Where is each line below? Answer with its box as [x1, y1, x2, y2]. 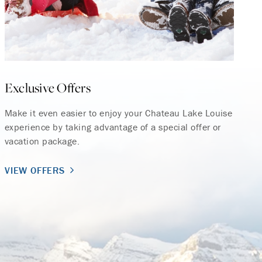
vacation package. [5, 135, 80, 147]
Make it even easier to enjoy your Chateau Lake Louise [5, 106, 233, 119]
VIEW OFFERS [5, 164, 65, 176]
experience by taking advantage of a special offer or [5, 120, 221, 133]
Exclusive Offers [5, 78, 91, 96]
